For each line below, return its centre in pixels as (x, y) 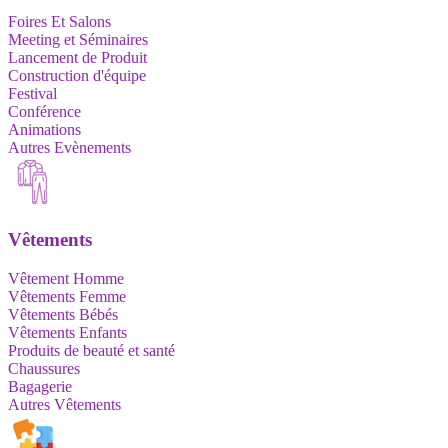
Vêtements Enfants (67, 332)
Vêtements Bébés (63, 314)
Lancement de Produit (77, 57)
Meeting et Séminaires (78, 39)
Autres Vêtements (64, 404)
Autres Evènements (69, 147)
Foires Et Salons (59, 21)
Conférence (44, 111)
